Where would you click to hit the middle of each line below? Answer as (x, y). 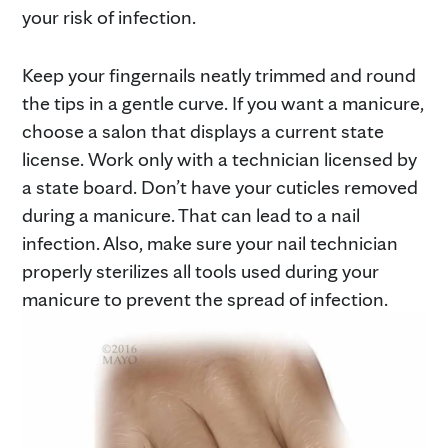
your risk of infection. (109, 17)
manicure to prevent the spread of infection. (205, 299)
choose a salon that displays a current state (203, 131)
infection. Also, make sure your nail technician (210, 243)
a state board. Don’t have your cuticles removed (220, 187)
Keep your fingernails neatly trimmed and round (219, 75)
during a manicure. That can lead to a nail (191, 215)
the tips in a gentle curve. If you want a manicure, (223, 103)
